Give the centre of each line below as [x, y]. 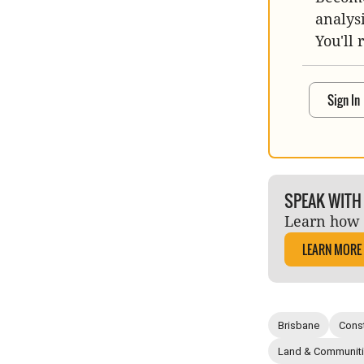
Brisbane [299, 325]
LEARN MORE [332, 250]
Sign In [344, 100]
